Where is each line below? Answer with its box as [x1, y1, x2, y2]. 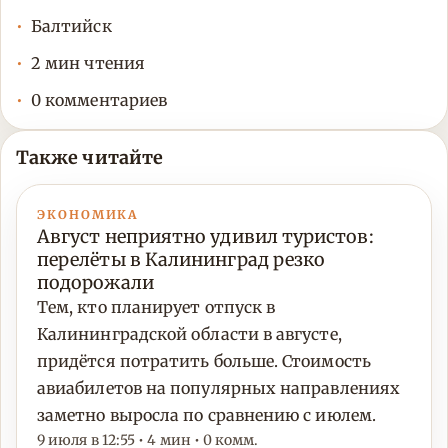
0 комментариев [31, 90, 168, 111]
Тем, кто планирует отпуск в [37, 297, 276, 318]
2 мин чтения [31, 53, 145, 74]
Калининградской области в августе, [37, 324, 342, 345]
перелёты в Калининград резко [37, 248, 326, 272]
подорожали [37, 271, 154, 295]
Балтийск [31, 16, 112, 37]
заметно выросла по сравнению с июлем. [37, 405, 376, 426]
